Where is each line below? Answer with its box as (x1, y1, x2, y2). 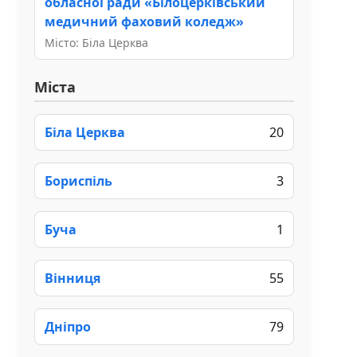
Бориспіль (45, 171, 112, 190)
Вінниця (45, 269, 100, 287)
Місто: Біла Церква (45, 34, 148, 50)
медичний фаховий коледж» (45, 12, 244, 30)
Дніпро (45, 317, 91, 335)
